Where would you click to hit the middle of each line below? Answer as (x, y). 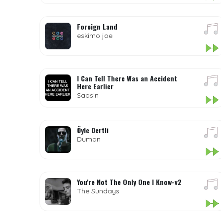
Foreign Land (97, 26)
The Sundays (98, 191)
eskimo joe (94, 36)
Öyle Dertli (92, 130)
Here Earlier (95, 86)
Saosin (88, 95)
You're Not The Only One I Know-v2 (129, 182)
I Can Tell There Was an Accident (127, 78)
